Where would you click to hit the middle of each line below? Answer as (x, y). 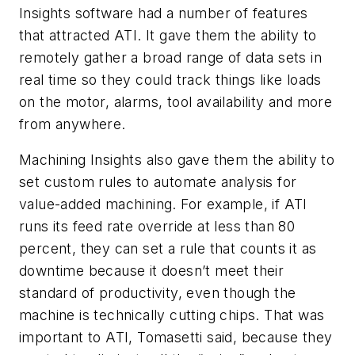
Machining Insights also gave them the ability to (177, 160)
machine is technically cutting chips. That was (172, 315)
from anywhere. (73, 124)
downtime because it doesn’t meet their (152, 271)
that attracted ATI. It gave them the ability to (168, 35)
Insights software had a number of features (164, 13)
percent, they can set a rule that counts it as (168, 249)
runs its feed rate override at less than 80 (157, 227)
